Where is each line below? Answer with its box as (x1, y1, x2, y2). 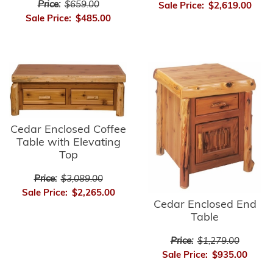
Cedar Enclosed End (153, 199, 257, 211)
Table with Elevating (16, 136, 121, 149)
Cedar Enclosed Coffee (10, 124, 126, 136)
